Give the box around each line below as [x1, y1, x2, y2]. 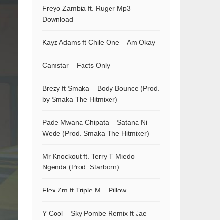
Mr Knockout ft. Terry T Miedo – [42, 152, 140, 160]
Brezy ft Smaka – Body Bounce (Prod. [42, 84, 160, 92]
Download [42, 15, 73, 23]
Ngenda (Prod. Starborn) [42, 163, 119, 171]
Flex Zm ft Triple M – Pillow [42, 186, 126, 194]
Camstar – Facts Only [42, 61, 110, 69]
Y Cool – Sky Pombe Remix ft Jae [42, 209, 147, 217]
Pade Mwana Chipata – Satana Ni [42, 118, 147, 126]
